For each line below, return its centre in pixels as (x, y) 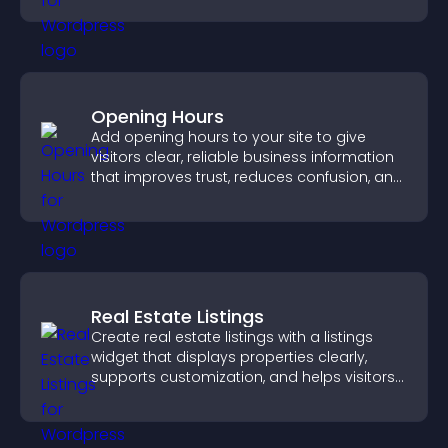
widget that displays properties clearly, (229, 357)
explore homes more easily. (190, 397)
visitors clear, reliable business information (242, 157)
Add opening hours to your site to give (228, 137)
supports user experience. (183, 197)
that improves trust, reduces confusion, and (247, 177)
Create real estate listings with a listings (232, 337)
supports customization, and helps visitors (243, 377)
